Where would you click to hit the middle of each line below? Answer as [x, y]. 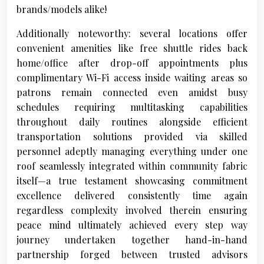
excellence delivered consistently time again [132, 196]
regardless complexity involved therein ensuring [132, 210]
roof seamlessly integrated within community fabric [132, 166]
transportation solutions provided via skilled [132, 137]
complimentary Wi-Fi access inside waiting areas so [132, 78]
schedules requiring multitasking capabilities [132, 107]
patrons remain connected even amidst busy [132, 93]
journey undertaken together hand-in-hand [132, 240]
